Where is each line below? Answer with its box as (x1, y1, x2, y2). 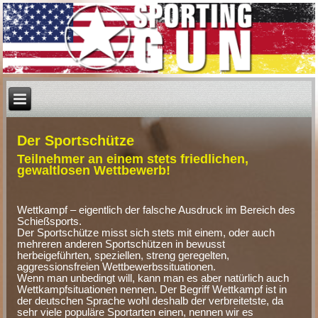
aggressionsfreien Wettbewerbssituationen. (17, 260, 216, 273)
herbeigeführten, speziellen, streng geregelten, (17, 248, 230, 261)
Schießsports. (17, 214, 82, 227)
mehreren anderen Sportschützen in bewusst (17, 237, 226, 250)
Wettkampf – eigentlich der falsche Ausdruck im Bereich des (17, 203, 296, 216)
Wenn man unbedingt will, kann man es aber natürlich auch (17, 271, 290, 284)
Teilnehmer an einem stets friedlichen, (17, 151, 249, 166)
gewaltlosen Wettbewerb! (17, 163, 171, 177)
